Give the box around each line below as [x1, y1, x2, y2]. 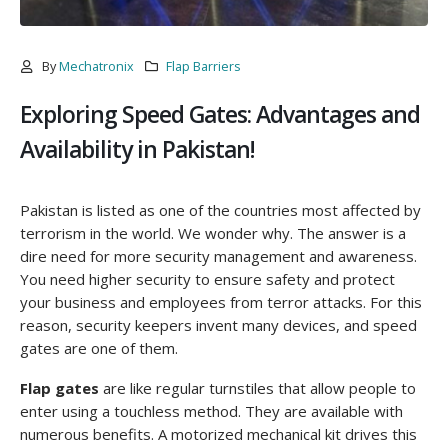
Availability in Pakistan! [20, 133, 255, 165]
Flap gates [20, 378, 99, 399]
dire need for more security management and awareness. [20, 245, 417, 266]
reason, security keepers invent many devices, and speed [20, 314, 417, 335]
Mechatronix [58, 57, 134, 75]
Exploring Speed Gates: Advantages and [20, 98, 420, 130]
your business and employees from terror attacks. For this [20, 291, 422, 312]
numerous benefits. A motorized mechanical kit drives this [20, 424, 417, 445]
